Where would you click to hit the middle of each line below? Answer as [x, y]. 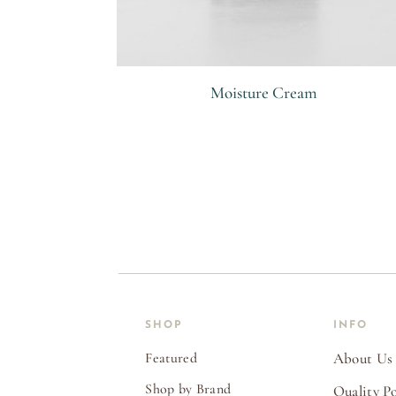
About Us [363, 358]
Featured [171, 358]
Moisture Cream [263, 92]
